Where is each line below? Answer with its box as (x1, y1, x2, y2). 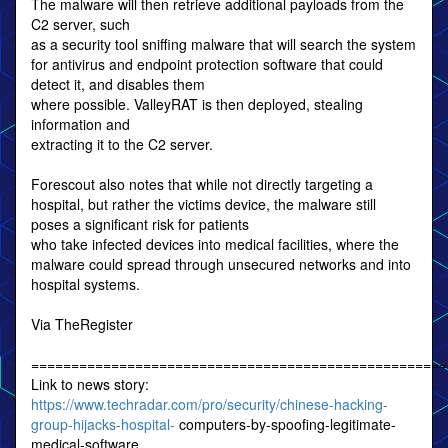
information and (31, 114, 130, 134)
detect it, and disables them (31, 74, 205, 94)
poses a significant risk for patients (31, 214, 249, 234)
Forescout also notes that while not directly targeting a (31, 174, 373, 194)
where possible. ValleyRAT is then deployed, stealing (31, 94, 363, 114)
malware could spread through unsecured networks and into (31, 254, 411, 274)
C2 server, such (31, 14, 130, 34)
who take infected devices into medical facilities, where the (31, 234, 399, 254)
